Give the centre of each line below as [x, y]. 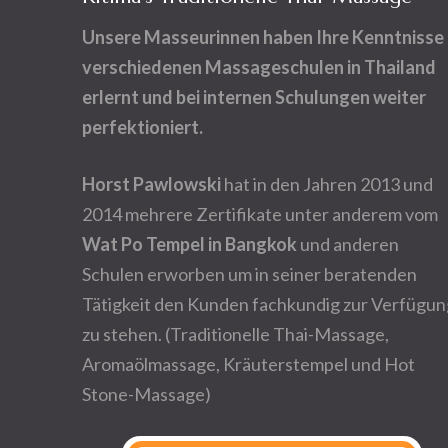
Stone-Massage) [146, 394]
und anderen [349, 244]
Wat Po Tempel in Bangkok [191, 244]
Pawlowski [178, 184]
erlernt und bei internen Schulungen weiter [254, 97]
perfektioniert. [142, 127]
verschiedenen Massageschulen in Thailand [259, 67]
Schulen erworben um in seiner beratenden [249, 274]
